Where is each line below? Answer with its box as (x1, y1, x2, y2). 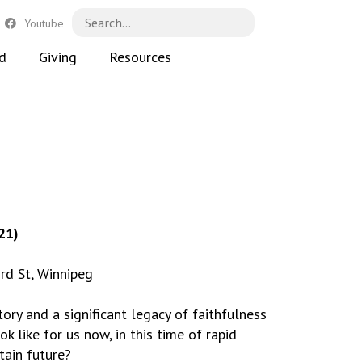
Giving (38, 48, 77, 66)
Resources (108, 48, 171, 66)
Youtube (23, 15, 64, 31)
